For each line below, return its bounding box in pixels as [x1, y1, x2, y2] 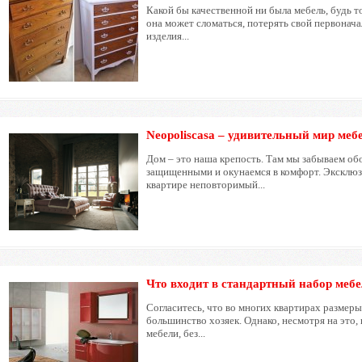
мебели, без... [146, 327, 206, 340]
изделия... [146, 30, 190, 43]
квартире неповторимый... [146, 179, 266, 192]
